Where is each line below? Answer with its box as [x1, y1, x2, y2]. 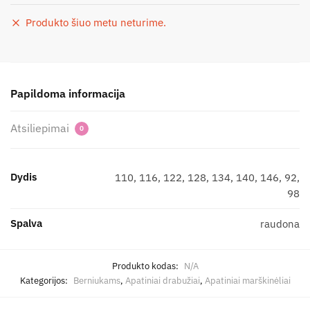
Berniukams [73, 274, 120, 286]
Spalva [10, 216, 42, 230]
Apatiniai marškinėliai [204, 274, 291, 286]
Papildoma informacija [10, 86, 125, 100]
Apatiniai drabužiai [125, 274, 200, 286]
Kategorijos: [19, 274, 70, 286]
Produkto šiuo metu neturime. [26, 15, 166, 29]
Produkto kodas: [111, 259, 181, 272]
